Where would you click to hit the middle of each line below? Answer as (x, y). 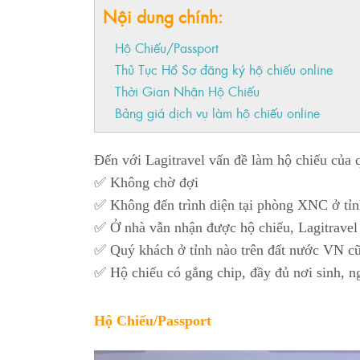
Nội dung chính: (163, 16)
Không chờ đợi (152, 183)
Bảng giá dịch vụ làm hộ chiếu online (217, 113)
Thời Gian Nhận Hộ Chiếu (187, 91)
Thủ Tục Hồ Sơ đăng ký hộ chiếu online (224, 70)
